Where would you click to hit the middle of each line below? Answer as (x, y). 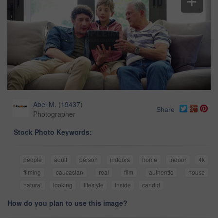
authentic (161, 172)
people (33, 160)
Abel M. (45, 104)
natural (33, 185)
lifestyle (94, 185)
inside (123, 185)
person (89, 160)
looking (63, 185)
